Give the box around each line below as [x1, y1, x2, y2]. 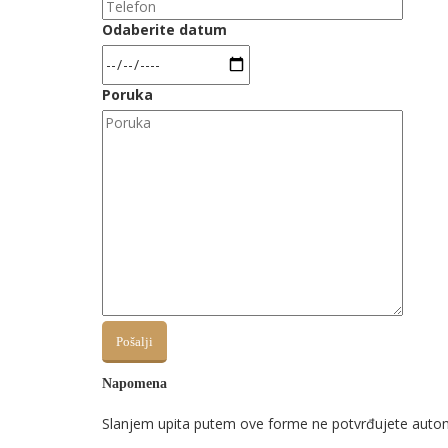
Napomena [102, 376, 167, 391]
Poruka [102, 85, 153, 104]
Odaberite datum [102, 20, 227, 39]
